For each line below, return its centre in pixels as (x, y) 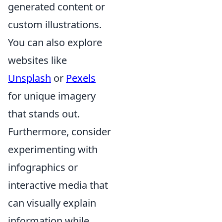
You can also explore (55, 43)
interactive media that (58, 185)
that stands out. (44, 114)
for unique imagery (52, 96)
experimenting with (53, 150)
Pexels (81, 78)
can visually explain (52, 203)
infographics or (43, 167)
